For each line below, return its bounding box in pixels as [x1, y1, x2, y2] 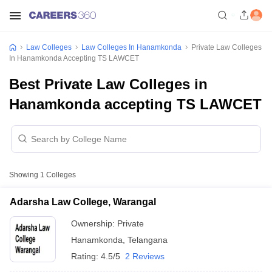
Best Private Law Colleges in [9, 76, 208, 92]
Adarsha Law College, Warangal [10, 197, 156, 207]
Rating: [71, 251, 101, 261]
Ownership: [71, 219, 117, 228]
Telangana [127, 235, 168, 245]
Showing [9, 171, 40, 179]
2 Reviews [125, 251, 165, 261]
